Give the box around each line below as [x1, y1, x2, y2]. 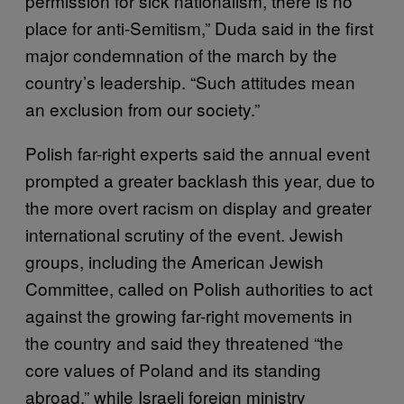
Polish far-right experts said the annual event [25, 141, 370, 165]
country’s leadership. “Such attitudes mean [25, 69, 355, 94]
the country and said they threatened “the [25, 330, 344, 354]
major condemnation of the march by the [25, 42, 337, 67]
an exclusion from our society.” [25, 96, 260, 121]
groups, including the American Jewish [25, 249, 324, 273]
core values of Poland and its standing [25, 357, 321, 381]
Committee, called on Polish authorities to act [25, 276, 372, 300]
